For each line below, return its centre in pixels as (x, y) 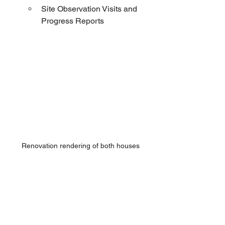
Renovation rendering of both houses (80, 145)
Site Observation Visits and (90, 9)
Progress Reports (73, 21)
